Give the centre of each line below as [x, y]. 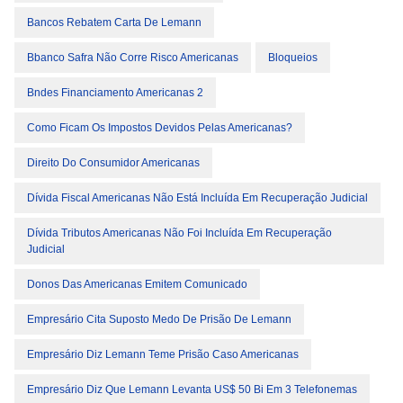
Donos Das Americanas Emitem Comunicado [137, 284]
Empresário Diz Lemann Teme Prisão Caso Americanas [163, 354]
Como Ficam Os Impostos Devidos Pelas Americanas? [160, 128]
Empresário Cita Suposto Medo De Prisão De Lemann [159, 319]
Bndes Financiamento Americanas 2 [115, 93]
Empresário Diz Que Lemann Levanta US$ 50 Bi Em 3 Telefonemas [192, 390]
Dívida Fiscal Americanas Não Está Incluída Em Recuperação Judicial [197, 198]
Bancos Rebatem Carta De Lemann [114, 22]
